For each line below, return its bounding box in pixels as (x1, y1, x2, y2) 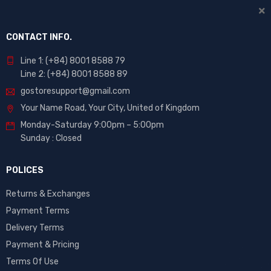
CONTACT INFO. (6, 32, 72, 42)
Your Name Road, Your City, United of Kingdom (21, 103, 200, 113)
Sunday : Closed (21, 133, 82, 143)
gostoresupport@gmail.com (21, 86, 130, 96)
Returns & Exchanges (6, 189, 90, 199)
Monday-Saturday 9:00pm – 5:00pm (21, 120, 164, 130)
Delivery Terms (6, 223, 64, 233)
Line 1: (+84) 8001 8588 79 (21, 56, 125, 66)
